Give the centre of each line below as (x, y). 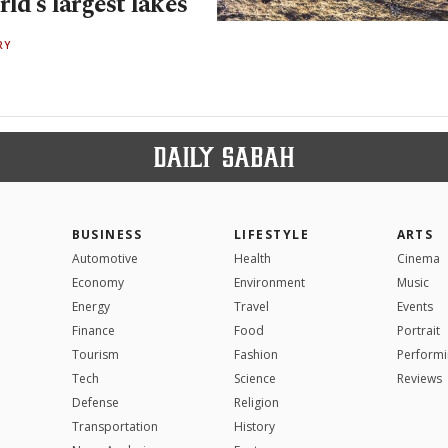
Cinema (418, 258)
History (254, 426)
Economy (97, 282)
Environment (269, 282)
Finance (93, 330)
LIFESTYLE (271, 234)
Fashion (256, 354)
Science (255, 378)
